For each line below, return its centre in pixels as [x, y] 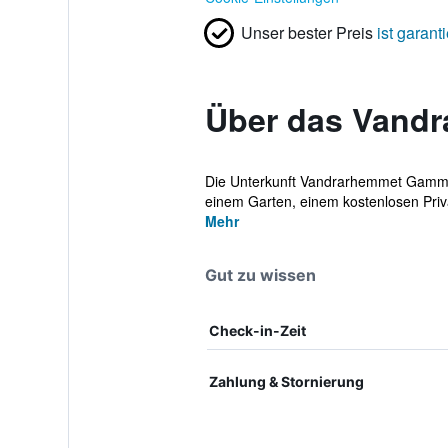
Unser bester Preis [306, 32]
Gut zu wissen [260, 275]
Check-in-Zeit [257, 330]
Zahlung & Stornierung [286, 381]
